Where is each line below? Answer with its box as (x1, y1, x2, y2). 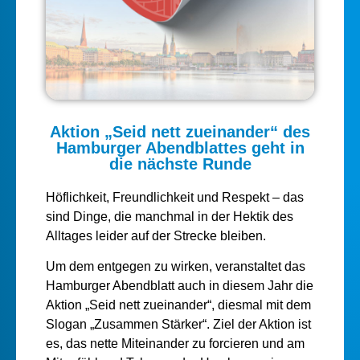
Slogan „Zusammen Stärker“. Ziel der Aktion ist (45, 317, 311, 332)
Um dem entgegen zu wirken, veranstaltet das (45, 260, 305, 274)
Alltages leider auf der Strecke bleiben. (45, 228, 266, 243)
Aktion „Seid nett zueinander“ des (50, 122, 310, 141)
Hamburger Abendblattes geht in (55, 138, 305, 157)
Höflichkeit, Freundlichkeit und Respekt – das (45, 190, 304, 204)
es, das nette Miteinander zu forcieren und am (45, 337, 305, 351)
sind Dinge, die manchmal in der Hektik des (45, 209, 293, 223)
